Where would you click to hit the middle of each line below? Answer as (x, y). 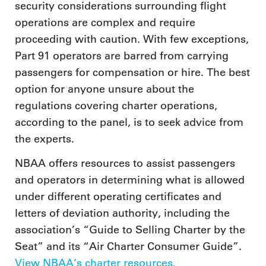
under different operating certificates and (118, 197)
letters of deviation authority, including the (122, 213)
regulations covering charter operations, (116, 105)
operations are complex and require (105, 22)
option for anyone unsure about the (104, 89)
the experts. (45, 139)
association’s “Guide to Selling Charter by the (130, 230)
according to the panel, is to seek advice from (129, 122)
